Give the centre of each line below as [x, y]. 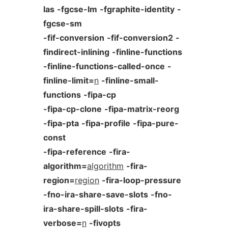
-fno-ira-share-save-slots [95, 194]
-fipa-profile [106, 123]
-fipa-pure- [155, 123]
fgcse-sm [62, 23]
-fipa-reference [75, 152]
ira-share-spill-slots [83, 209]
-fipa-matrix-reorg [141, 109]
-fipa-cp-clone [72, 109]
